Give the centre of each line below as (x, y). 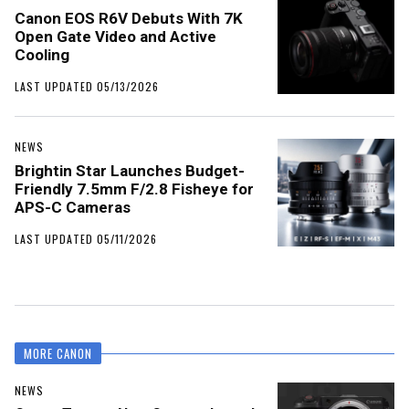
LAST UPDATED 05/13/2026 (87, 87)
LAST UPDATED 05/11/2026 (86, 239)
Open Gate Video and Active (115, 37)
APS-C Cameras (73, 208)
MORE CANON (58, 354)
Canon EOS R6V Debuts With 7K (129, 19)
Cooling (42, 55)
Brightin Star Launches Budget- (130, 171)
